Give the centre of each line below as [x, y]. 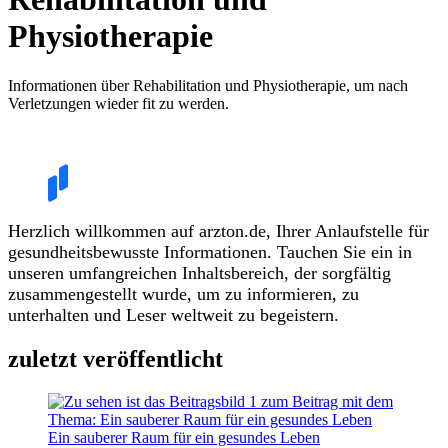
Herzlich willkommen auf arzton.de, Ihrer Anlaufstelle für [218, 230]
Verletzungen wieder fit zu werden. [118, 103]
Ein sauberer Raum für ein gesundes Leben [184, 437]
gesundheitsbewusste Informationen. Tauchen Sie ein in [210, 251]
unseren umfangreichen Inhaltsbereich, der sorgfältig [199, 272]
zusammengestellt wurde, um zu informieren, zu [183, 293]
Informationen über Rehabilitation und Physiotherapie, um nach [208, 85]
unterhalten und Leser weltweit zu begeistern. [173, 314]
